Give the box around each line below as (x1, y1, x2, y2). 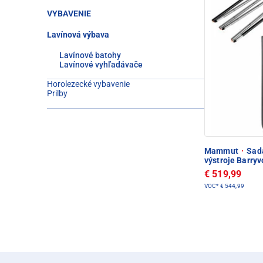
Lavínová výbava (47, 30, 109, 39)
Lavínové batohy (59, 50, 121, 60)
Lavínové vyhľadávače (59, 60, 143, 69)
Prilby (47, 89, 68, 98)
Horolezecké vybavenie (47, 79, 130, 89)
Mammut (204, 146, 240, 156)
